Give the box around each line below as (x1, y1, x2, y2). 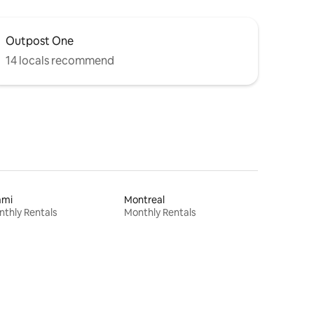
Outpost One (6, 34, 74, 48)
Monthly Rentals (124, 206, 197, 219)
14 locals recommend (6, 53, 114, 68)
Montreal (124, 193, 165, 206)
